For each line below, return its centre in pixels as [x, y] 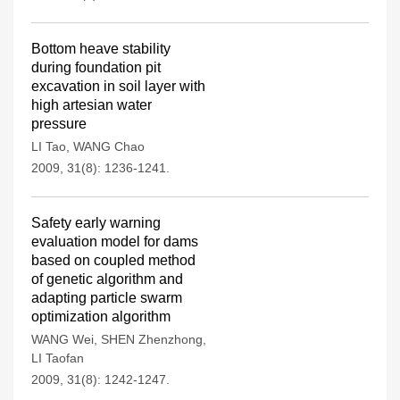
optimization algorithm [101, 317]
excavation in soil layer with [118, 86]
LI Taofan [58, 358]
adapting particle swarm [107, 298]
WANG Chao [109, 146]
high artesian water [92, 105]
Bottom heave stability [101, 49]
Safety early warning [96, 223]
